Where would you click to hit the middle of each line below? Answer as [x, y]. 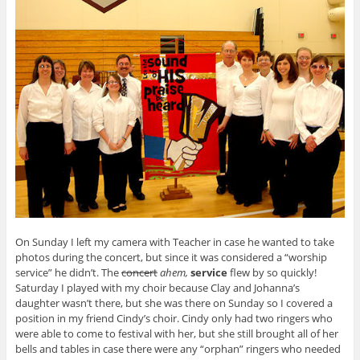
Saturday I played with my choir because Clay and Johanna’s [157, 288]
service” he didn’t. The [68, 273]
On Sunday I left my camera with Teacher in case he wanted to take [174, 242]
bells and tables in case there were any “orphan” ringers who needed [178, 349]
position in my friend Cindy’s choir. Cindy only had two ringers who [174, 319]
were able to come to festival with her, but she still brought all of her [176, 334]
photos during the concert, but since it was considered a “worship [171, 258]
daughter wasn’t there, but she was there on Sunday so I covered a [174, 303]
